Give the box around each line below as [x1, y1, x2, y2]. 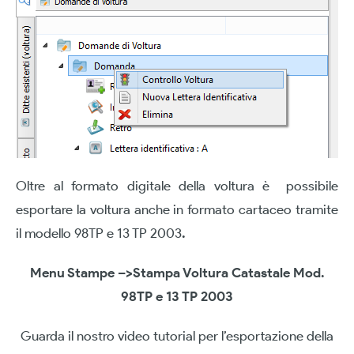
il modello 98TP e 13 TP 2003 [16, 225, 182, 242]
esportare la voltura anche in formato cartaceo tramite [16, 201, 338, 218]
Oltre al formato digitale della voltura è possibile [16, 178, 338, 194]
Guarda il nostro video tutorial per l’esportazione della [21, 328, 333, 345]
